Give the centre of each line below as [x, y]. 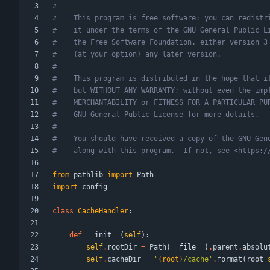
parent [225, 247]
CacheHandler [103, 211]
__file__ [187, 247]
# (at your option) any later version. [137, 55]
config [95, 187]
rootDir [122, 247]
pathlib [88, 175]
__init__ [103, 235]
